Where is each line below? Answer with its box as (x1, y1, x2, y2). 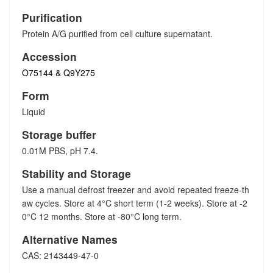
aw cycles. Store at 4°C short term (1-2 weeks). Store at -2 (22, 197, 247, 209)
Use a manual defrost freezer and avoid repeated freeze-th (22, 183, 249, 196)
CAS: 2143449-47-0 (22, 249, 99, 261)
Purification (22, 10, 82, 25)
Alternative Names (22, 232, 118, 247)
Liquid (22, 105, 45, 118)
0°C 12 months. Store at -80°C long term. (22, 210, 182, 222)
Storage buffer (22, 127, 96, 142)
